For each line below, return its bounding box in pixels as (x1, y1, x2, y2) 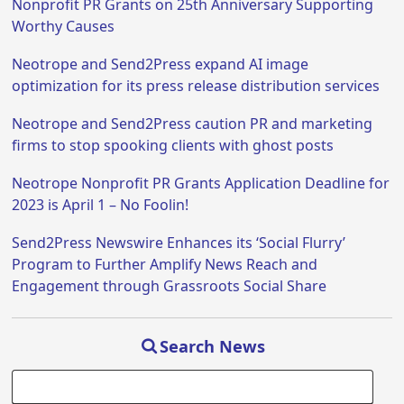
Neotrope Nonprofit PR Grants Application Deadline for (12, 172, 390, 193)
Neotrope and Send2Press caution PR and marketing (12, 113, 373, 133)
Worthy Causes (12, 15, 115, 36)
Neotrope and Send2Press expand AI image (12, 53, 309, 74)
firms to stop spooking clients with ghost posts (12, 134, 335, 155)
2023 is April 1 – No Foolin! (12, 194, 189, 215)
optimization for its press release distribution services (12, 75, 381, 96)
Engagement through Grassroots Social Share (12, 275, 327, 296)
